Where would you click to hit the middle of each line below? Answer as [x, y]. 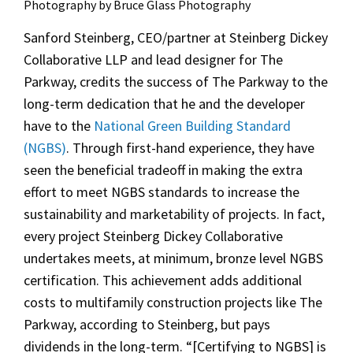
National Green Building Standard [192, 126]
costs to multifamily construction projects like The [173, 303]
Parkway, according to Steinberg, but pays [147, 325]
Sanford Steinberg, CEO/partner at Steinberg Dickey [176, 38]
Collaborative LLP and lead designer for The [153, 60]
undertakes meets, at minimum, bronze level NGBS [173, 258]
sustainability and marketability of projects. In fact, [174, 214]
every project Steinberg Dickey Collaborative [153, 236]
